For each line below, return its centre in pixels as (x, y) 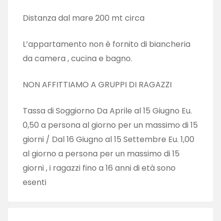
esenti (35, 182)
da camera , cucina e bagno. (77, 58)
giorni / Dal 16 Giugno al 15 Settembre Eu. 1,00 (109, 139)
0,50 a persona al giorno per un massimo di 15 (110, 125)
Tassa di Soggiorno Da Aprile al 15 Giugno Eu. (107, 110)
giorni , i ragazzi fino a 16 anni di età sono (99, 168)
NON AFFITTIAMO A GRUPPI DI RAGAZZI (97, 84)
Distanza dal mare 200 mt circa (84, 18)
